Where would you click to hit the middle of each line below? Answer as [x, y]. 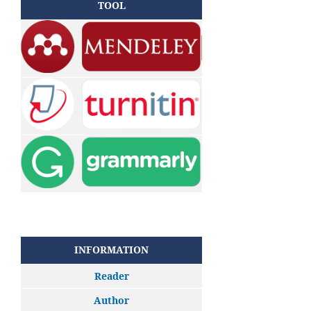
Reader [111, 276]
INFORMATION [111, 249]
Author [111, 300]
